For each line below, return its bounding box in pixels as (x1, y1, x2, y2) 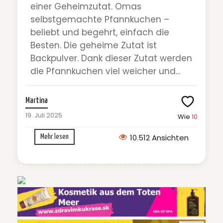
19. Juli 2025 (25, 111, 62, 120)
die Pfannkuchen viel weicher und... (30, 65, 180, 78)
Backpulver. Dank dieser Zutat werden (30, 52, 192, 65)
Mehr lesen (40, 133, 69, 141)
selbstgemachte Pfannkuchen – (30, 13, 169, 26)
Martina (25, 97, 48, 106)
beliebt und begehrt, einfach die (30, 26, 169, 39)
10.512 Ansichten (130, 132, 189, 143)
